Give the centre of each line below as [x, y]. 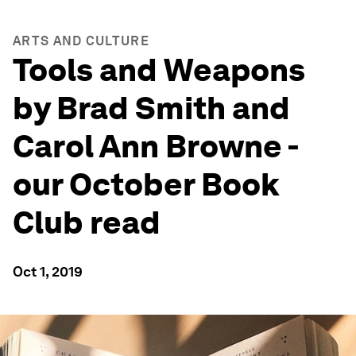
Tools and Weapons [159, 70]
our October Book [146, 184]
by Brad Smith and [151, 108]
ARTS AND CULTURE [81, 41]
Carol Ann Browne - [155, 146]
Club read [87, 222]
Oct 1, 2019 [48, 271]
